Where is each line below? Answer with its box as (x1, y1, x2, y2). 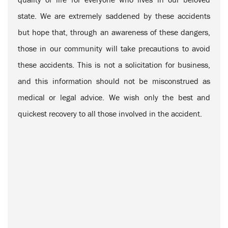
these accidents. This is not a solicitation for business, (18, 60, 210, 70)
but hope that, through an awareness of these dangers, (18, 27, 210, 37)
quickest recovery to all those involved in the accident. (18, 108, 202, 119)
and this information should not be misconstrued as (18, 76, 210, 86)
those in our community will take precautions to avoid (18, 43, 210, 53)
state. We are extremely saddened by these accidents (18, 11, 210, 21)
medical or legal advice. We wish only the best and (18, 92, 210, 102)
